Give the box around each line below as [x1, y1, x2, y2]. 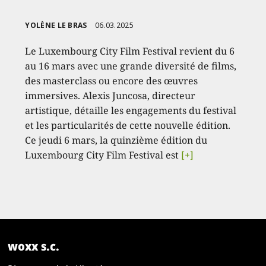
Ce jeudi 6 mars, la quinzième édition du [25, 134, 208, 147]
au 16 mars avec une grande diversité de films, [25, 59, 237, 73]
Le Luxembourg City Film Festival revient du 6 [25, 45, 235, 58]
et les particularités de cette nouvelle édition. [25, 119, 231, 132]
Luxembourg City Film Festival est [25, 148, 182, 162]
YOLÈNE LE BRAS [25, 20, 87, 31]
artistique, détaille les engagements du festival [25, 104, 237, 118]
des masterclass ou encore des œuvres [25, 74, 198, 88]
